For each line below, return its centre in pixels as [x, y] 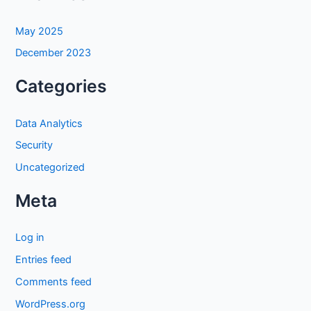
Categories [61, 86]
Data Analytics [49, 123]
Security [34, 145]
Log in [30, 238]
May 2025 [40, 31]
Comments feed [54, 282]
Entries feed [44, 260]
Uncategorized [50, 168]
